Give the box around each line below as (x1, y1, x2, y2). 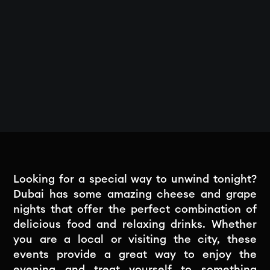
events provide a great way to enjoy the (13, 248, 257, 260)
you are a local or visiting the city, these (13, 233, 257, 245)
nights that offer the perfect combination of (13, 203, 257, 215)
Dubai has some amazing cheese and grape (13, 188, 257, 199)
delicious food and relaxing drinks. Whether (13, 218, 257, 230)
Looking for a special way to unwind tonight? (13, 173, 257, 184)
